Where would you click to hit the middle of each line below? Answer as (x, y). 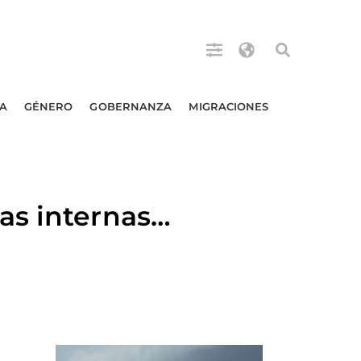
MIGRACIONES (229, 106)
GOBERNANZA (131, 106)
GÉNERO (48, 106)
